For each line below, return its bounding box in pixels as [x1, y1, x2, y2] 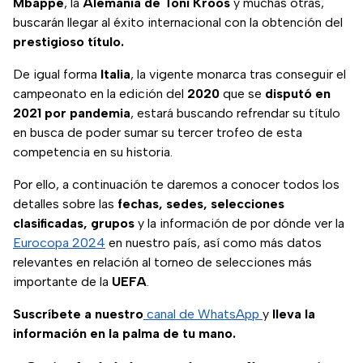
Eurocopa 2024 [13, 235, 105, 251]
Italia [100, 66, 130, 83]
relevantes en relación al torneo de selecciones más [13, 254, 312, 271]
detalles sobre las [13, 196, 117, 212]
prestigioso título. [13, 34, 124, 50]
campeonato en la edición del [13, 86, 187, 102]
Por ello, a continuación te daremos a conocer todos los [13, 177, 340, 193]
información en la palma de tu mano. [13, 326, 236, 342]
